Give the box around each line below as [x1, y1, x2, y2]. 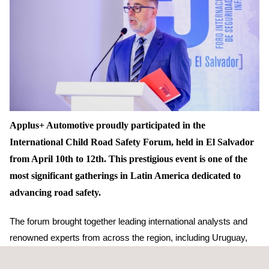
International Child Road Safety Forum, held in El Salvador [10, 136, 254, 147]
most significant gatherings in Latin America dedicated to [10, 170, 241, 181]
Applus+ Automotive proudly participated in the [10, 119, 205, 130]
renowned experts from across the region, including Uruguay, [10, 232, 247, 243]
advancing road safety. [10, 187, 101, 198]
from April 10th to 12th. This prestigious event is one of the [10, 153, 247, 164]
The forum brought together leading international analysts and [10, 216, 247, 226]
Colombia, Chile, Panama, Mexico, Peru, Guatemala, [10, 248, 217, 259]
